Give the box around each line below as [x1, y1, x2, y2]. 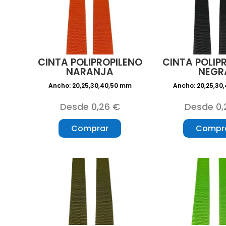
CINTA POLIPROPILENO [37, 55, 142, 70]
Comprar [71, 123, 109, 135]
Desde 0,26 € [60, 100, 120, 114]
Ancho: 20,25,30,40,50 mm [48, 81, 132, 90]
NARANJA [66, 65, 114, 79]
